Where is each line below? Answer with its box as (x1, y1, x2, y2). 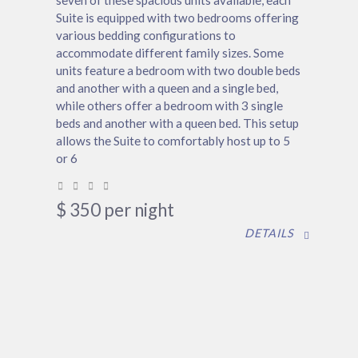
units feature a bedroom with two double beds (56, 63, 300, 78)
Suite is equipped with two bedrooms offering (56, 10, 299, 26)
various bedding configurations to (56, 28, 236, 43)
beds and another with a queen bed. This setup (56, 116, 299, 131)
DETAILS (245, 226, 294, 241)
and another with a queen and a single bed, (56, 81, 278, 96)
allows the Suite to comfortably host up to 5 (56, 133, 290, 149)
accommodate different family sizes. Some (56, 46, 284, 61)
